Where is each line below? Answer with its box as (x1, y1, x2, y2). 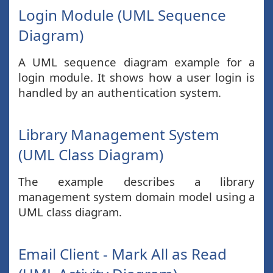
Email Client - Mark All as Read (18, 244, 227, 264)
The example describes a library (18, 174, 255, 189)
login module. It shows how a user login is (18, 69, 255, 85)
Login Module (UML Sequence (18, 5, 226, 25)
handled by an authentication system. (18, 85, 221, 100)
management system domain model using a (18, 189, 255, 204)
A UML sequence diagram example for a (18, 54, 255, 69)
